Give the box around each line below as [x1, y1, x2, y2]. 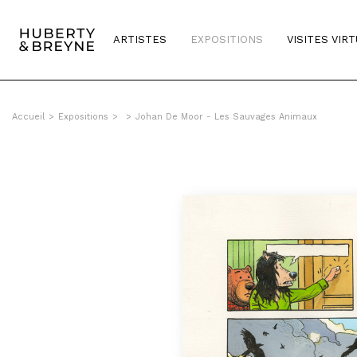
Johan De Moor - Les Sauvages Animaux [135, 112, 317, 122]
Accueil [12, 112, 45, 122]
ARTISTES [113, 33, 167, 45]
